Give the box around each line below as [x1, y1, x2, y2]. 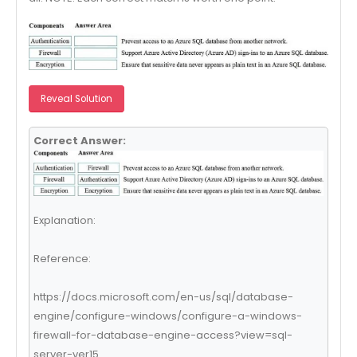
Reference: [33, 250, 91, 266]
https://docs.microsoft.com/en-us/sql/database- [33, 288, 293, 304]
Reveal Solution [40, 92, 112, 105]
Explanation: [33, 212, 96, 228]
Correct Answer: [33, 133, 126, 149]
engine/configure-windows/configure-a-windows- [33, 308, 302, 324]
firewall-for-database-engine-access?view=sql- [33, 327, 292, 343]
